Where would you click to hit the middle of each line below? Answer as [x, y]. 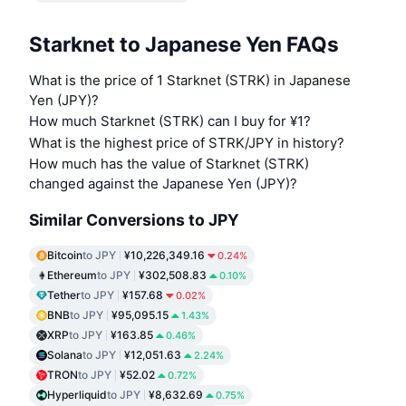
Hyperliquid [77, 395]
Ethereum [72, 275]
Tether [64, 295]
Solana [65, 355]
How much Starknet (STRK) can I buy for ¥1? [170, 121]
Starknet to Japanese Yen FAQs [184, 43]
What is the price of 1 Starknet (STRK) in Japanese [190, 81]
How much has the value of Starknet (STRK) [169, 164]
